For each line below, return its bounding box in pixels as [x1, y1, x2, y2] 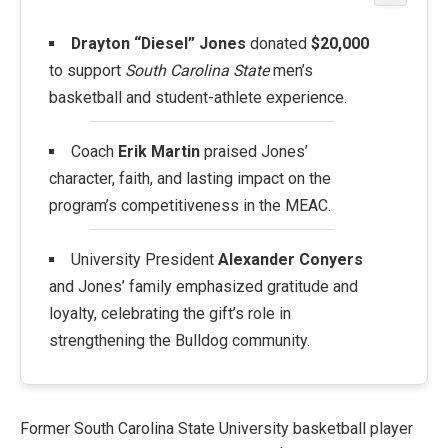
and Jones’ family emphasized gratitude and [49, 277, 358, 297]
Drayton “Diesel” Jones [70, 34, 246, 54]
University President [70, 250, 218, 270]
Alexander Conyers [217, 250, 363, 270]
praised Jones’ [199, 142, 308, 162]
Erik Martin [117, 142, 200, 162]
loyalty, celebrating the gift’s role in [49, 304, 291, 324]
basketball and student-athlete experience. [49, 88, 347, 108]
